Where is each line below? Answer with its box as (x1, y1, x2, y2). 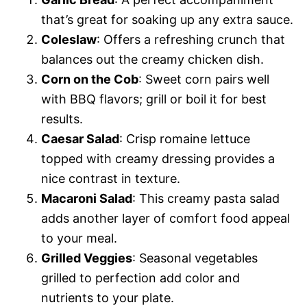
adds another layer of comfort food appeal (41, 210, 290, 225)
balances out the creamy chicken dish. (41, 51, 264, 66)
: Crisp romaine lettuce (119, 131, 250, 146)
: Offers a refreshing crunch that (97, 32, 285, 47)
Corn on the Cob (41, 71, 138, 86)
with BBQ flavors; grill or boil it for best (41, 91, 267, 106)
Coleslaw (41, 32, 97, 47)
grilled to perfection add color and (41, 270, 240, 285)
